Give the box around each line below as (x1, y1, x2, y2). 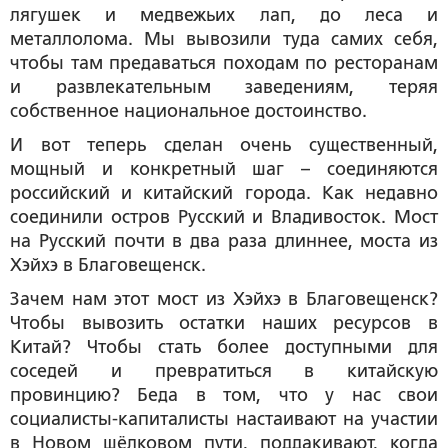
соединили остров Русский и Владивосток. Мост (10, 206, 438, 227)
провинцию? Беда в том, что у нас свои (10, 384, 438, 405)
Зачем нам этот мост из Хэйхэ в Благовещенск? (10, 288, 438, 309)
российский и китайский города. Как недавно (10, 182, 438, 203)
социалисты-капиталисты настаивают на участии (10, 408, 438, 429)
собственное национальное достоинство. (10, 100, 367, 121)
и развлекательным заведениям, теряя (10, 76, 438, 97)
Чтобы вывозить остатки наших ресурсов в (10, 312, 438, 333)
